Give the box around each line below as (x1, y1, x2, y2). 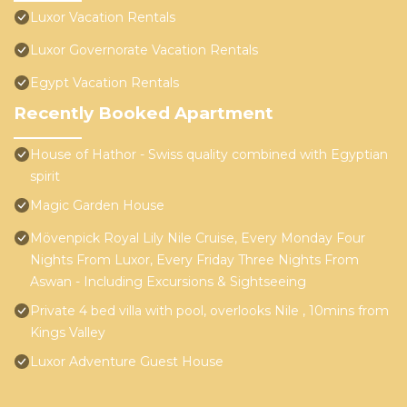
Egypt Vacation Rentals (30, 74, 179, 92)
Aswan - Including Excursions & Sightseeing (30, 273, 306, 291)
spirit (30, 168, 60, 185)
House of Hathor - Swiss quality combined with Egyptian (30, 146, 388, 164)
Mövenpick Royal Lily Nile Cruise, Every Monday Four (30, 230, 365, 247)
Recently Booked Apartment (14, 103, 273, 124)
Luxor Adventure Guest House (30, 353, 223, 371)
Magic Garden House (30, 197, 164, 214)
